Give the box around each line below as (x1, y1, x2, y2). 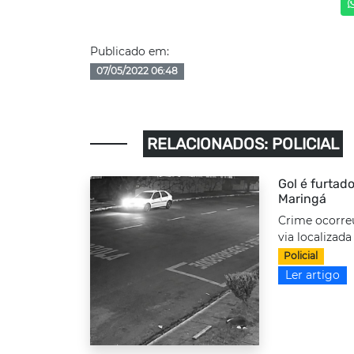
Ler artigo (284, 267, 340, 282)
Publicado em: (90, 44, 169, 59)
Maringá (277, 191, 326, 207)
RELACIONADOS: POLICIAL (146, 134, 339, 154)
